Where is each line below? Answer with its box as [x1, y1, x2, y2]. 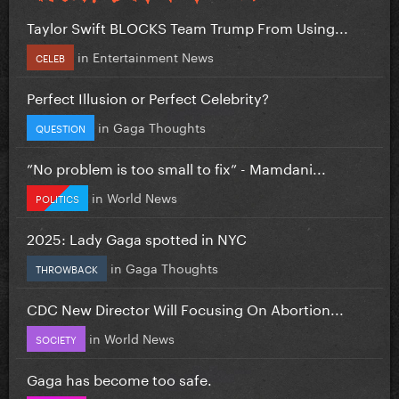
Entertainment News [93, 45, 214, 66]
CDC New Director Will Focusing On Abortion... [27, 296, 344, 319]
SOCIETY [36, 330, 77, 346]
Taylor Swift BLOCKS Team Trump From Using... [27, 14, 348, 37]
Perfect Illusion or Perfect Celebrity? [27, 85, 269, 108]
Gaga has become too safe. [27, 366, 212, 389]
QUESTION [36, 118, 85, 135]
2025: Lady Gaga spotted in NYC [27, 225, 247, 248]
